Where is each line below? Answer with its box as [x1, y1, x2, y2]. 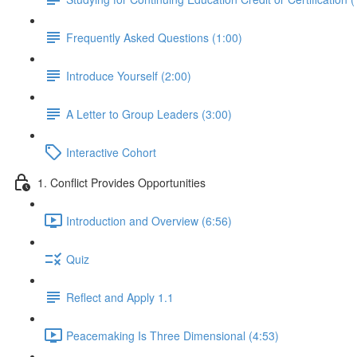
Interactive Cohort [66, 143, 156, 160]
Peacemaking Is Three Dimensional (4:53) [66, 327, 279, 343]
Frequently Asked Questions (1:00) [66, 29, 242, 45]
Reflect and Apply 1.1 [66, 288, 174, 305]
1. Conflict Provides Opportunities [37, 174, 206, 190]
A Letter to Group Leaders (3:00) [66, 105, 232, 122]
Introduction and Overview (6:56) [66, 212, 232, 229]
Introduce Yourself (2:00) [66, 67, 191, 84]
